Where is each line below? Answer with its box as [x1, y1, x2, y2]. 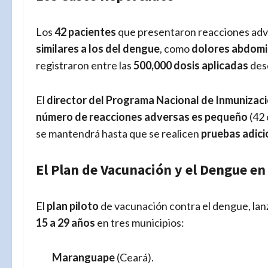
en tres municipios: [95, 215, 184, 229]
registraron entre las [36, 58, 133, 72]
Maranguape [52, 250, 115, 264]
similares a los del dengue [36, 41, 160, 55]
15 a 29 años [36, 215, 95, 229]
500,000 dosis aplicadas [133, 58, 248, 72]
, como [160, 41, 191, 55]
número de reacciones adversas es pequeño [36, 109, 248, 123]
